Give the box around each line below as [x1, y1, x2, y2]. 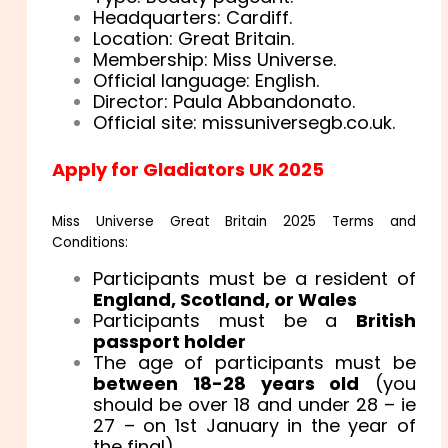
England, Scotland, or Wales [93, 286, 358, 312]
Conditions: [52, 232, 129, 252]
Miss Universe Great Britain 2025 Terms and [52, 211, 416, 231]
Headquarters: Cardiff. [93, 5, 293, 31]
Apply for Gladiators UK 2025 [52, 156, 325, 182]
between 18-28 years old [93, 370, 360, 396]
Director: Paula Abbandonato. [93, 89, 356, 115]
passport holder [93, 328, 247, 354]
